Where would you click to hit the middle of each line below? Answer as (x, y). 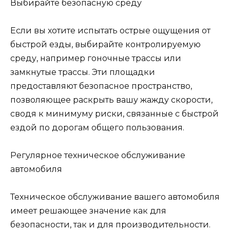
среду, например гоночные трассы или (96, 58)
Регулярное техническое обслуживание (98, 155)
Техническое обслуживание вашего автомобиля (115, 197)
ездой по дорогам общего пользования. (97, 127)
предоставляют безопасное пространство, (101, 86)
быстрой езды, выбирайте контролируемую (106, 44)
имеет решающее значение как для (88, 211)
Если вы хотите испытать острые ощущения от (110, 30)
